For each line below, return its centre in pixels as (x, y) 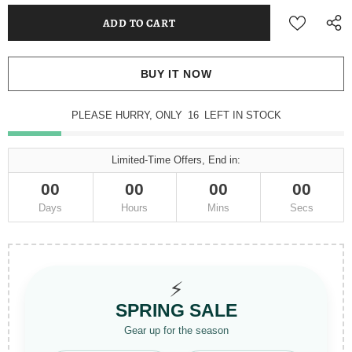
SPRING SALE (176, 310)
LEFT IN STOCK (242, 115)
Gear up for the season (176, 330)
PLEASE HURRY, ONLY (128, 115)
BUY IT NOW (176, 74)
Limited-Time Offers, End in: (176, 159)
